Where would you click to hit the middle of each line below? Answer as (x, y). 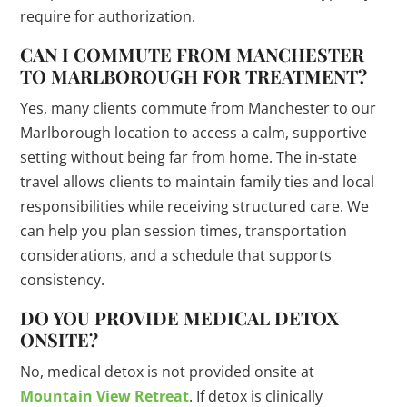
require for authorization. (108, 17)
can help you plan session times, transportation (184, 231)
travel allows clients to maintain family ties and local (198, 182)
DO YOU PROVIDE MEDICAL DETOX (180, 318)
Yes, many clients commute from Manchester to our (199, 109)
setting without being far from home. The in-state (189, 158)
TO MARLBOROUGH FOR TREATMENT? (194, 76)
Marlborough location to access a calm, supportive (194, 133)
